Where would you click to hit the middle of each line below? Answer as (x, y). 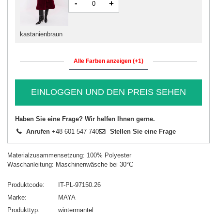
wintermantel (76, 210)
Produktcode (25, 185)
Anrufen (38, 131)
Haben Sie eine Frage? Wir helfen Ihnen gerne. (85, 119)
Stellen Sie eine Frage (143, 131)
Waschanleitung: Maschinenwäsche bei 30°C (70, 164)
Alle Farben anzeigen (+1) (108, 61)
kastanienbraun (41, 34)
